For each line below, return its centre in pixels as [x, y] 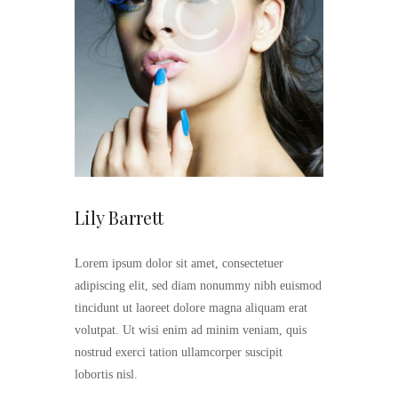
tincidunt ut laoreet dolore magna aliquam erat [191, 307]
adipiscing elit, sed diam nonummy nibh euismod [198, 285]
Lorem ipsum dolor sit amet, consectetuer [179, 263]
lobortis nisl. [106, 374]
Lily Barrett [119, 218]
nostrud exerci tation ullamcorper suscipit [179, 352]
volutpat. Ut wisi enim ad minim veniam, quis [191, 330]
